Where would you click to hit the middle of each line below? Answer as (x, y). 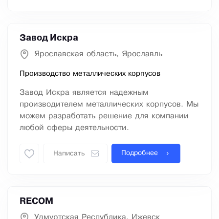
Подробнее (140, 153)
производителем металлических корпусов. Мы (109, 105)
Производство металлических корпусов (90, 74)
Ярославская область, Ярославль (98, 54)
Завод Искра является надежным (84, 93)
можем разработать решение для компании (104, 116)
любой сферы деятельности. (74, 128)
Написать (69, 154)
